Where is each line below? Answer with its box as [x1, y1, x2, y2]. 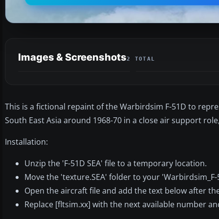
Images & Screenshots [18, 51, 127, 63]
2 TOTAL [127, 55, 155, 62]
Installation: [5, 136, 48, 147]
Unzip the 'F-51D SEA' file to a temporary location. [24, 157, 207, 169]
